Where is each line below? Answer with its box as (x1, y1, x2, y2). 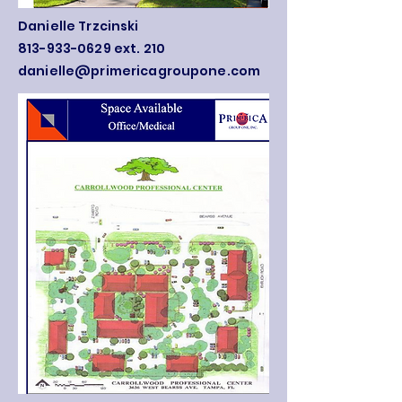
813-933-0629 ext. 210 (18, 39, 169, 57)
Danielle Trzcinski (18, 17, 142, 35)
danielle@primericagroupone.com (18, 62, 261, 80)
